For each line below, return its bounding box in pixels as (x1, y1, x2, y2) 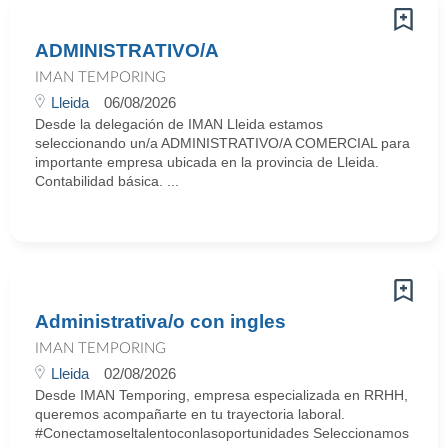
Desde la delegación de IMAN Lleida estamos (35, 116, 323, 132)
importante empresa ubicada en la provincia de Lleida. (35, 154, 379, 170)
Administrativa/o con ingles (35, 311, 286, 332)
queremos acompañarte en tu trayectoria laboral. (35, 406, 345, 422)
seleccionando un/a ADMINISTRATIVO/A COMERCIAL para (35, 135, 410, 151)
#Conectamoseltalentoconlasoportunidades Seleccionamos (35, 425, 409, 441)
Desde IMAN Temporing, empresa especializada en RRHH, (35, 387, 408, 403)
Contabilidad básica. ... (35, 173, 179, 189)
